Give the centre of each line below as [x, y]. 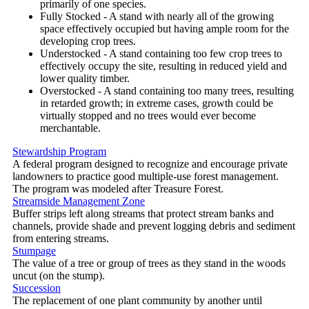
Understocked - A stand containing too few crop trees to [161, 53]
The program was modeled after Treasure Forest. [118, 188]
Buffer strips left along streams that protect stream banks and [143, 213]
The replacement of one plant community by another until [137, 300]
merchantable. [70, 128]
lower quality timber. [85, 78]
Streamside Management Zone [79, 201]
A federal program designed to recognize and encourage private [150, 163]
